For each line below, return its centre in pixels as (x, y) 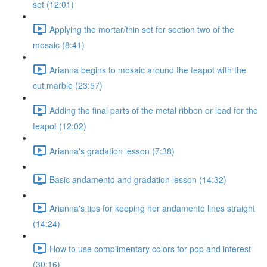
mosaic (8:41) (59, 45)
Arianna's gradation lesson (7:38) (112, 150)
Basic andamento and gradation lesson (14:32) (138, 179)
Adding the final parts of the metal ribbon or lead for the (154, 110)
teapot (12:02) (60, 126)
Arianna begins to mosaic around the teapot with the (148, 69)
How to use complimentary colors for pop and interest (150, 248)
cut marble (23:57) (68, 85)
